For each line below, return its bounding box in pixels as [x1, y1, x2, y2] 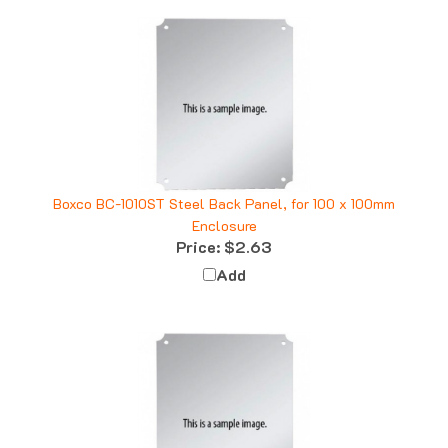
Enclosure [191, 198, 257, 218]
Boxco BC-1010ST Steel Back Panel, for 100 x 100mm [53, 176, 395, 196]
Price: [176, 218, 220, 240]
